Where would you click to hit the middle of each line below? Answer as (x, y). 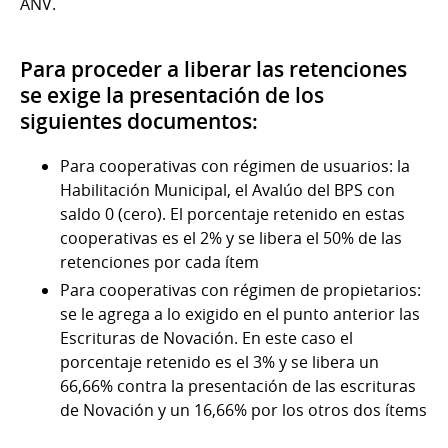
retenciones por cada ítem (159, 261)
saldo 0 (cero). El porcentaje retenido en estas (232, 213)
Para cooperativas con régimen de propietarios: (240, 289)
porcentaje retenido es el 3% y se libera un (219, 361)
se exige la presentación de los (172, 94)
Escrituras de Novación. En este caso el (206, 337)
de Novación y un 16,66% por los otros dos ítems (243, 409)
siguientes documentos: (139, 120)
